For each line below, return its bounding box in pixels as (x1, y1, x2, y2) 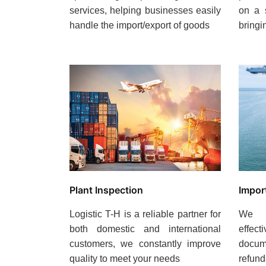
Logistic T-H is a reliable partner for (69, 208, 221, 219)
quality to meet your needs (69, 253, 180, 264)
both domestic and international (69, 223, 221, 234)
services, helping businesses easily (69, 5, 221, 16)
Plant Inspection (69, 183, 143, 196)
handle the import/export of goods (69, 20, 210, 31)
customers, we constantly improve (69, 238, 221, 249)
